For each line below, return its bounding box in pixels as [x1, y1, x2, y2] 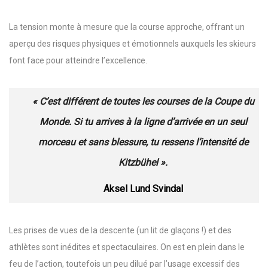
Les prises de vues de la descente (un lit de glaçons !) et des [9, 225, 232, 235]
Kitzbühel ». [118, 156, 167, 168]
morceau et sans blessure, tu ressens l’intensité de [38, 136, 248, 148]
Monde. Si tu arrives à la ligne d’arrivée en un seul [39, 115, 247, 127]
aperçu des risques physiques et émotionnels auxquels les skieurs [9, 38, 256, 48]
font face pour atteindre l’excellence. [9, 55, 147, 65]
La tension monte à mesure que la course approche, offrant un [9, 22, 245, 32]
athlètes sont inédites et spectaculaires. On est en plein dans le [9, 242, 245, 252]
